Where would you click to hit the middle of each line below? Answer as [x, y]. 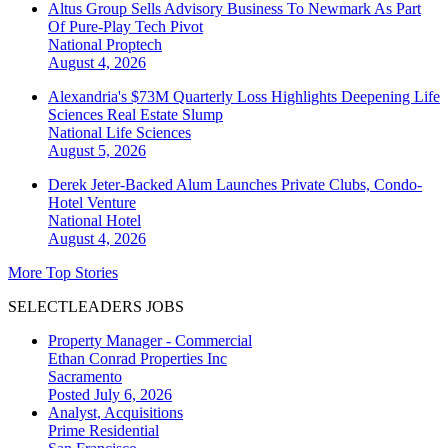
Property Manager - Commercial [150, 341]
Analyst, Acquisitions [115, 413]
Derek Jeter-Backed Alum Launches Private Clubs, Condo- [235, 185]
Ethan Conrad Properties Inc [137, 359]
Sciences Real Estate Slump [135, 115]
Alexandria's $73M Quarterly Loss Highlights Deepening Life [244, 97]
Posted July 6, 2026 [110, 395]
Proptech [134, 45]
